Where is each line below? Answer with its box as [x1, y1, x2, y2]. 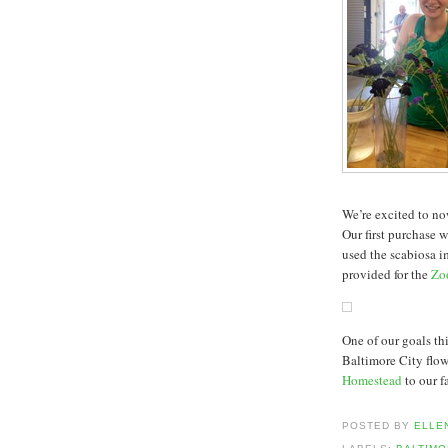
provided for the [342, 264, 431, 283]
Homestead [342, 370, 402, 389]
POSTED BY [342, 420, 415, 432]
